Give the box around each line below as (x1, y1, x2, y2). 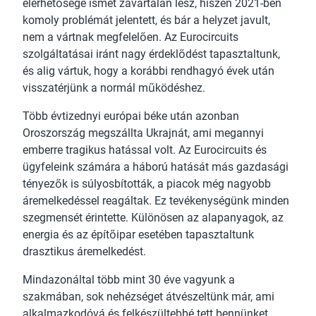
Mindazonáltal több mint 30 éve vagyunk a (23, 273, 235, 287)
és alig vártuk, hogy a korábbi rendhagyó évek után (23, 64, 274, 78)
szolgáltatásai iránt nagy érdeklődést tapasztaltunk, (23, 47, 280, 61)
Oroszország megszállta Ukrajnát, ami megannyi (23, 126, 264, 140)
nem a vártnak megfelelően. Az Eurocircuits (23, 30, 238, 44)
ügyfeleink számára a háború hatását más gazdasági (23, 160, 288, 174)
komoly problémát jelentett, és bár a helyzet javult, (23, 13, 270, 28)
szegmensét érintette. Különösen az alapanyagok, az (23, 211, 284, 225)
